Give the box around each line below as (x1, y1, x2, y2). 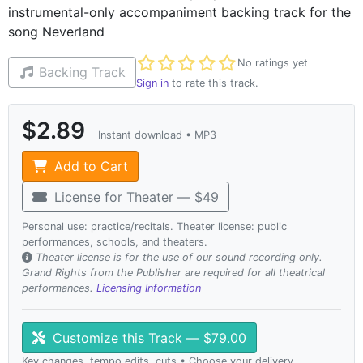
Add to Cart (50, 157, 128, 174)
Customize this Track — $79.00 (49, 329, 246, 346)
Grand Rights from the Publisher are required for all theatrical (22, 266, 325, 279)
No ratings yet (237, 57, 308, 70)
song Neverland (8, 23, 105, 40)
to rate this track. (169, 76, 258, 89)
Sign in (136, 76, 169, 89)
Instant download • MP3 (98, 128, 216, 141)
